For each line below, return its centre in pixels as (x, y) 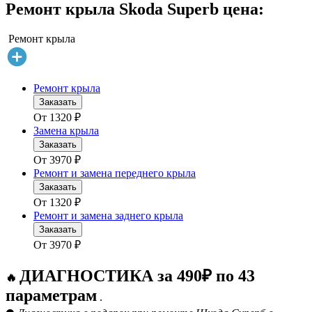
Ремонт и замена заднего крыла (108, 216)
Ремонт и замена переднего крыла (115, 173)
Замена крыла (66, 131)
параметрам (51, 296)
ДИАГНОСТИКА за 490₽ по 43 (137, 276)
